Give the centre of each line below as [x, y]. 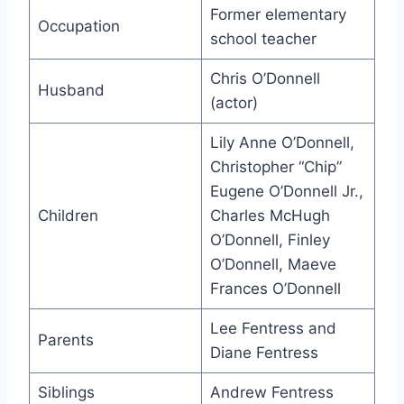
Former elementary [278, 15]
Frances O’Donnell [275, 289]
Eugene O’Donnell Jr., [286, 192]
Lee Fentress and [273, 329]
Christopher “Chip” [275, 167]
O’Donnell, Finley [270, 240]
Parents [65, 340]
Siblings [66, 393]
